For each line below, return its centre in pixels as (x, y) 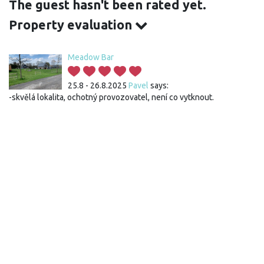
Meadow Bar (91, 57)
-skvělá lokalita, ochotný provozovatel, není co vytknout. (111, 97)
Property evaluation (72, 25)
